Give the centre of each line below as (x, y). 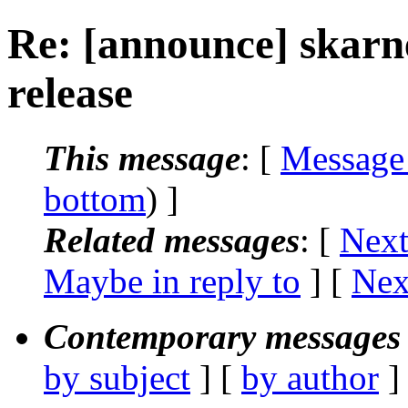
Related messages (172, 240)
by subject (117, 377)
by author (310, 377)
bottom (95, 199)
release (70, 93)
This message (142, 158)
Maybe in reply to (172, 280)
